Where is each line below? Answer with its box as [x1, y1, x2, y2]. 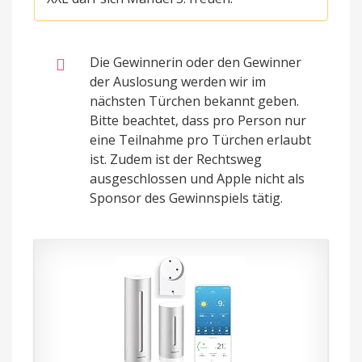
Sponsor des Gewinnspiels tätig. [90, 188, 283, 207]
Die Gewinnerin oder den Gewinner [90, 53, 301, 71]
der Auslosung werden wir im [90, 72, 266, 90]
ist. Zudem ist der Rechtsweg [90, 149, 262, 168]
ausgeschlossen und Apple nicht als [90, 169, 305, 187]
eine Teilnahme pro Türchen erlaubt [90, 130, 311, 149]
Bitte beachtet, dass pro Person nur [90, 111, 306, 129]
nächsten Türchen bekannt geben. [90, 91, 299, 110]
